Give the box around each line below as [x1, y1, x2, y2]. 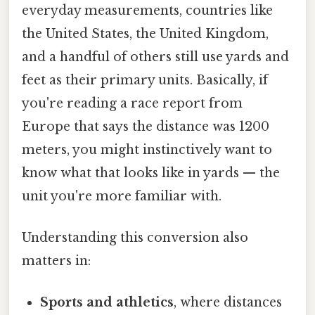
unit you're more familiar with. [22, 188, 221, 204]
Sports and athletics [40, 295, 174, 311]
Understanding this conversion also [22, 230, 248, 246]
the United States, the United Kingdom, [22, 25, 269, 41]
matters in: [22, 253, 91, 269]
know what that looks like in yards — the [22, 165, 280, 181]
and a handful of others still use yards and [22, 49, 289, 65]
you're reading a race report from [22, 95, 243, 111]
